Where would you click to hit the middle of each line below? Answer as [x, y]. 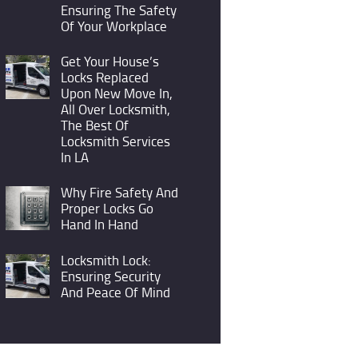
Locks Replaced [104, 78]
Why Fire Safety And [119, 193]
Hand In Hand [99, 225]
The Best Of [94, 125]
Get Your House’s [109, 62]
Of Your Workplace [113, 26]
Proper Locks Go [107, 209]
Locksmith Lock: [105, 260]
